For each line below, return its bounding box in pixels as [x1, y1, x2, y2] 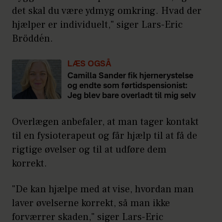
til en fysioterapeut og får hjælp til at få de [12, 129, 197, 143]
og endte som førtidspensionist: [67, 82, 187, 91]
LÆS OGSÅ [67, 60, 111, 69]
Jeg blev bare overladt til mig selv [67, 92, 196, 101]
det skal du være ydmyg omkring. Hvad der [12, 4, 202, 18]
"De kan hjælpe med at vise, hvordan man [12, 183, 194, 196]
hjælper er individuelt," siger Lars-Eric [12, 18, 183, 32]
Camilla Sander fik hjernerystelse [67, 72, 193, 81]
